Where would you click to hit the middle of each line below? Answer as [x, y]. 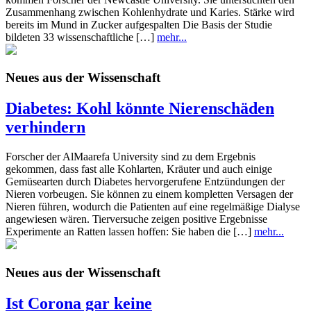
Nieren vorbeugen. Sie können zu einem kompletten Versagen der [149, 194]
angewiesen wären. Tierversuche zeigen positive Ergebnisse [136, 219]
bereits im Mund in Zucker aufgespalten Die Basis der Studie [139, 24]
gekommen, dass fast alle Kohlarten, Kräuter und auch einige [139, 169]
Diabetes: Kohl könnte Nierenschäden [140, 109]
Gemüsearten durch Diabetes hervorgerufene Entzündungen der [145, 182]
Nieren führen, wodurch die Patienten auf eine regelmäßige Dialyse [153, 207]
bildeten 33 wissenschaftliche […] [81, 37]
